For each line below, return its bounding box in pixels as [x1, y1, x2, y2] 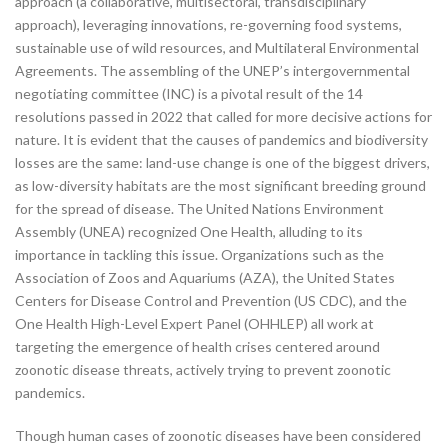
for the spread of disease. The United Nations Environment [15, 200, 384, 217]
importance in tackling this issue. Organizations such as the [15, 246, 384, 263]
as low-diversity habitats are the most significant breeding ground [15, 177, 426, 194]
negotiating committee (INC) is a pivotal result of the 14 [15, 85, 363, 102]
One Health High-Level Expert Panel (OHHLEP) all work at [15, 315, 374, 332]
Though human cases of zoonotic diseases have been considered [15, 427, 421, 444]
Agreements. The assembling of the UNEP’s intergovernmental [15, 62, 410, 79]
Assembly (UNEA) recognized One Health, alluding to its [15, 223, 363, 240]
